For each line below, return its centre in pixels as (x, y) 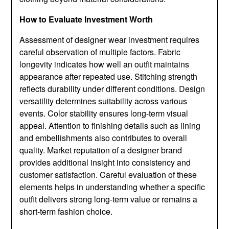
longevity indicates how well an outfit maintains (105, 64)
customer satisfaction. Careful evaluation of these (108, 175)
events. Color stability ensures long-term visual (104, 113)
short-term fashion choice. (66, 212)
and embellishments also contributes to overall (104, 138)
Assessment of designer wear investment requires (110, 40)
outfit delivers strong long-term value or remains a (109, 199)
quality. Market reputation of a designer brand (101, 150)
